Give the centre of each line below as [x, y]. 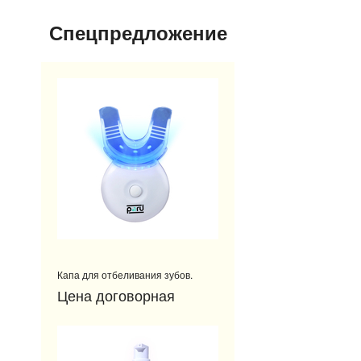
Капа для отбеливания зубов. [125, 274]
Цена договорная [116, 295]
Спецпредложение [138, 32]
